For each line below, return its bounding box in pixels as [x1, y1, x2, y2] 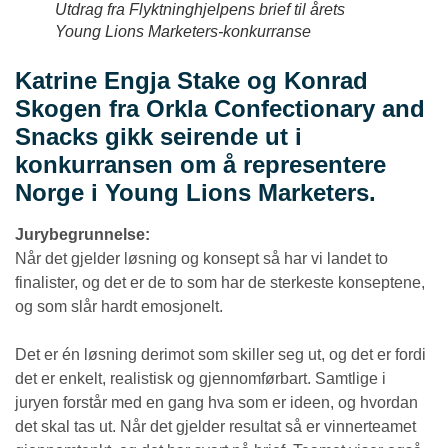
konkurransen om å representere [15, 151, 386, 179]
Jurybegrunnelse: [15, 226, 150, 244]
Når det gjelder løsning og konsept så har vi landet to [15, 250, 388, 268]
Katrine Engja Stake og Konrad [15, 67, 368, 95]
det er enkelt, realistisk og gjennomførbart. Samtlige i [15, 370, 386, 388]
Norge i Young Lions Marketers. [15, 179, 383, 207]
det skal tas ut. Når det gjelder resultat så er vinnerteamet [15, 418, 416, 436]
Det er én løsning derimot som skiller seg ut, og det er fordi [15, 346, 426, 364]
